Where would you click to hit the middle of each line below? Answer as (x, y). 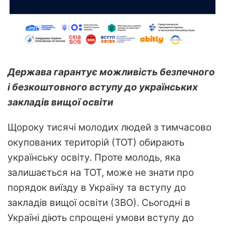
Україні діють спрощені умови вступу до (101, 218)
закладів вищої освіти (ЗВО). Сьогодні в (99, 203)
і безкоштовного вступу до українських (103, 87)
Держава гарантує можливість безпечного (111, 72)
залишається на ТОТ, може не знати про (101, 173)
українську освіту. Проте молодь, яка (94, 158)
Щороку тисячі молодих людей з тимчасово (109, 128)
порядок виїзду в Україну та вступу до (97, 188)
